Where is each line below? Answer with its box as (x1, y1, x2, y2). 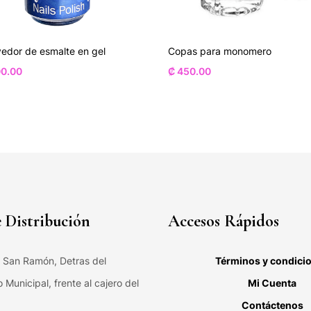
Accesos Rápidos (168, 210, 279, 231)
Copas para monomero (168, 44, 271, 57)
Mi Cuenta (248, 276, 296, 289)
